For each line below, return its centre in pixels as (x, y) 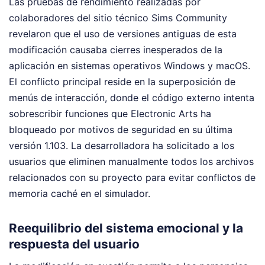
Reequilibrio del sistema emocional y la (126, 228)
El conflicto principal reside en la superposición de (122, 82)
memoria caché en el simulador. (80, 193)
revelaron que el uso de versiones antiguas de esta (123, 34)
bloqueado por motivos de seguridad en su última (121, 130)
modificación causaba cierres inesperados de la (116, 50)
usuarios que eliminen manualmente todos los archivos (131, 161)
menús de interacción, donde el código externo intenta (132, 98)
